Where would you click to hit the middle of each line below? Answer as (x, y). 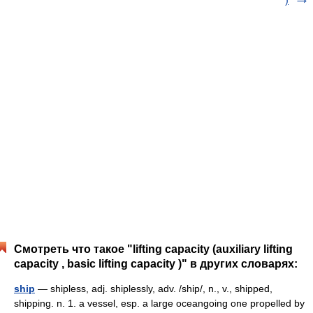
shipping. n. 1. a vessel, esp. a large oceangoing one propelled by (159, 303)
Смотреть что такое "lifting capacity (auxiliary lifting (153, 249)
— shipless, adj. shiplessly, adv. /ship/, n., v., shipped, (154, 289)
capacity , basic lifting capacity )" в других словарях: (156, 264)
